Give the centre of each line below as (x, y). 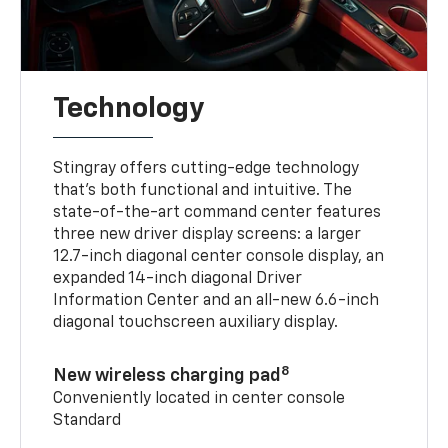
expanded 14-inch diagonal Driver (178, 279)
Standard (87, 421)
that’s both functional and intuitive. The (203, 191)
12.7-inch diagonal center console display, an (219, 257)
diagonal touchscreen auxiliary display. (196, 323)
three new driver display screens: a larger (207, 235)
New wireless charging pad (167, 376)
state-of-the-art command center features (217, 213)
